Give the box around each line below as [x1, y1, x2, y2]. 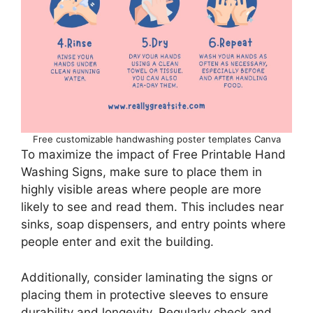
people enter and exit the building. [21, 235, 214, 249]
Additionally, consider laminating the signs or [21, 270, 272, 284]
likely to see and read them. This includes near [21, 200, 284, 214]
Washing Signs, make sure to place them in [21, 165, 262, 180]
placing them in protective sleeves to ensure [21, 287, 268, 302]
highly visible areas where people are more [21, 182, 261, 197]
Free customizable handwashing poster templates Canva [32, 133, 281, 145]
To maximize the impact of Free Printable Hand [21, 147, 286, 162]
